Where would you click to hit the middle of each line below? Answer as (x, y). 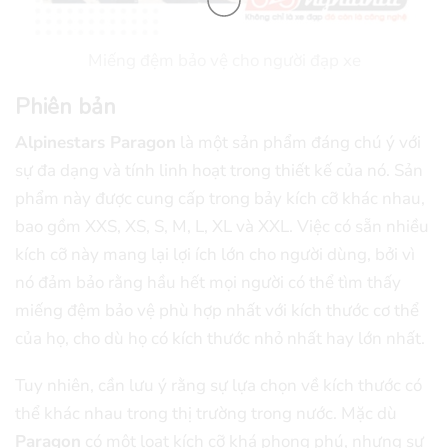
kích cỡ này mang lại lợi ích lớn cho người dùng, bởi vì (215, 254)
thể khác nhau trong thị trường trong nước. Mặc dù (206, 413)
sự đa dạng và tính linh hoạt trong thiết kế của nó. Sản (219, 170)
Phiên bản (65, 106)
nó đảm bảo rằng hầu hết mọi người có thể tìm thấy (208, 282)
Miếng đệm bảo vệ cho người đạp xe (224, 61)
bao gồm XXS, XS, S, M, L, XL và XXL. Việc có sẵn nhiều (222, 226)
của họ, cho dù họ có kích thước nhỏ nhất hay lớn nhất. (220, 338)
